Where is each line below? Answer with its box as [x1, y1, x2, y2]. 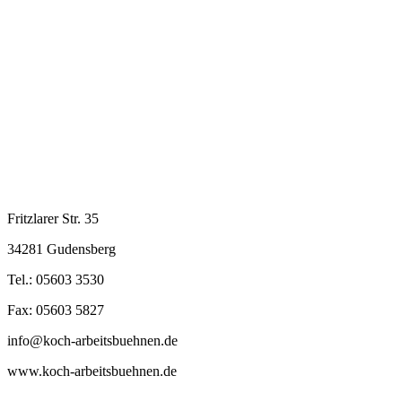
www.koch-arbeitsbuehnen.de [7, 363, 177, 379]
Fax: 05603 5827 [7, 302, 104, 318]
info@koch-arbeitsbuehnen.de [7, 333, 178, 348]
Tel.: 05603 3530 [7, 272, 104, 287]
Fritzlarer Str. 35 [7, 211, 99, 226]
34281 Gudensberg [7, 241, 116, 257]
